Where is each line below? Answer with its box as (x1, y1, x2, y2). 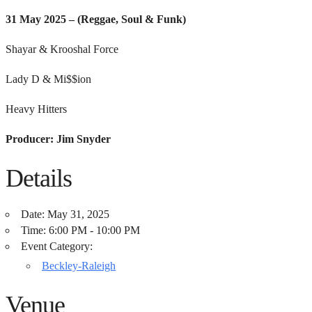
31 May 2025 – (6, 13, 75, 25)
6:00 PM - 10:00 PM (49, 224, 140, 236)
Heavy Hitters (6, 102, 67, 115)
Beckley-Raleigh (42, 259, 116, 272)
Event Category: (21, 240, 93, 252)
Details (6, 164, 72, 192)
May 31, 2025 (47, 208, 109, 220)
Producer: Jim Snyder (6, 132, 111, 145)
